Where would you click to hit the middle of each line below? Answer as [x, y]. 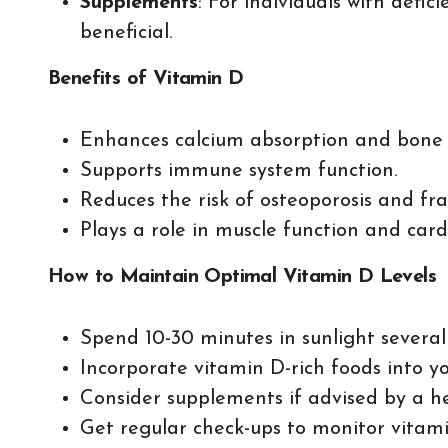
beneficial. [126, 33]
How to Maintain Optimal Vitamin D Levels [242, 277]
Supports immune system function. [238, 171]
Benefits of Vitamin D [146, 79]
